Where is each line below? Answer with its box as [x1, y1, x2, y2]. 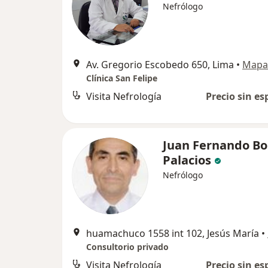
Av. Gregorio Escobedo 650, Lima [86, 58, 234, 71]
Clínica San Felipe [86, 72, 157, 84]
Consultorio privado [86, 241, 169, 252]
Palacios [163, 152, 211, 168]
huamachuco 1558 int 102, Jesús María [86, 227, 259, 240]
